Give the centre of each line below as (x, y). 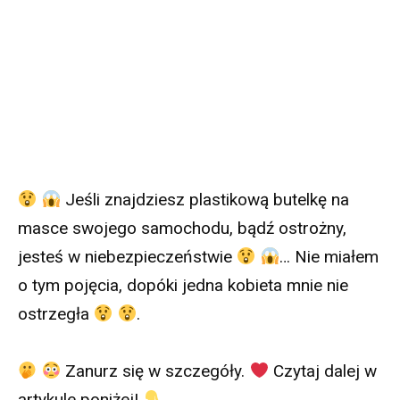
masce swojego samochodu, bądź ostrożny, (182, 228)
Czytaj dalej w (322, 371)
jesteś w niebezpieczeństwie (127, 256)
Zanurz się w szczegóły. (155, 371)
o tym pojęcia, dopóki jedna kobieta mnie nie (183, 285)
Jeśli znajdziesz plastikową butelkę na (205, 199)
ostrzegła (56, 313)
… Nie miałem (329, 256)
